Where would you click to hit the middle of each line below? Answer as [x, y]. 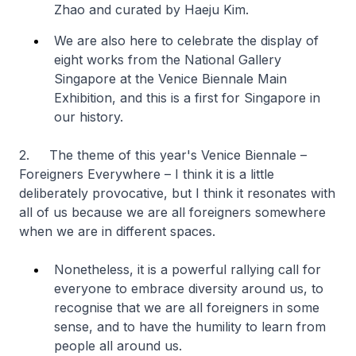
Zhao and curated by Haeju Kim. [151, 10]
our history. [91, 117]
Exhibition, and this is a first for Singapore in [187, 98]
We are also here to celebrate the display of [186, 41]
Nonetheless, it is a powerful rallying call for [188, 269]
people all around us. [120, 346]
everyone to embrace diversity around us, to [189, 288]
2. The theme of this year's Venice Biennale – [163, 155]
